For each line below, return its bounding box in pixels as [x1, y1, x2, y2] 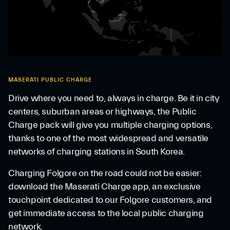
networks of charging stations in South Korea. [8, 146, 185, 157]
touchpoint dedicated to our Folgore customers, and [8, 195, 213, 205]
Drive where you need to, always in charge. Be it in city [8, 93, 219, 104]
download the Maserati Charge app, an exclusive [8, 181, 201, 192]
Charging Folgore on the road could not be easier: [8, 168, 202, 179]
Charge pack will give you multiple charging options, [8, 120, 213, 130]
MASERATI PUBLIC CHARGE [8, 76, 92, 83]
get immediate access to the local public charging [8, 208, 204, 219]
